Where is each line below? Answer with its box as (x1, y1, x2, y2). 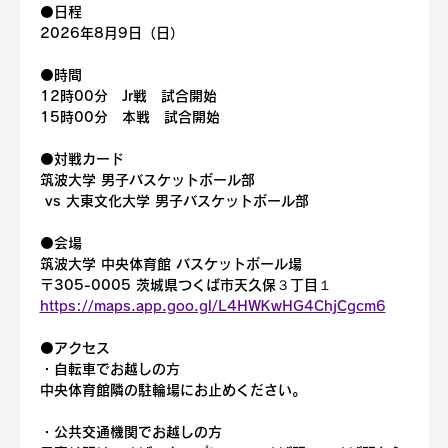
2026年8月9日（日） (39, 26, 184, 40)
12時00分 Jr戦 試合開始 (39, 89, 217, 103)
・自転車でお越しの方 (39, 362, 180, 376)
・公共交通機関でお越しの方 (39, 425, 222, 439)
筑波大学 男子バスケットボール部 (39, 173, 255, 187)
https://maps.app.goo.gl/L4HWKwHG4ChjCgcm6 (39, 299, 386, 313)
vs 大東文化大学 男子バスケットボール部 (39, 194, 309, 208)
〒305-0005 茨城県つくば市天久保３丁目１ (39, 278, 332, 292)
